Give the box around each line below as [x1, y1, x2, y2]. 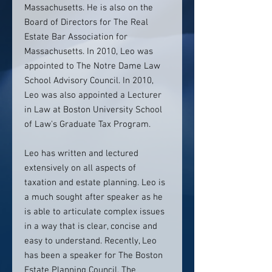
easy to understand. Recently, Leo [24, 236, 157, 246]
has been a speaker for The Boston [24, 250, 163, 261]
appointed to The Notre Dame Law [24, 61, 160, 72]
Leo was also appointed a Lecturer [24, 90, 161, 101]
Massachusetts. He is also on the [24, 2, 153, 13]
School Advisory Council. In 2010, [24, 75, 154, 86]
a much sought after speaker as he [24, 192, 163, 203]
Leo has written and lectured [24, 148, 138, 159]
